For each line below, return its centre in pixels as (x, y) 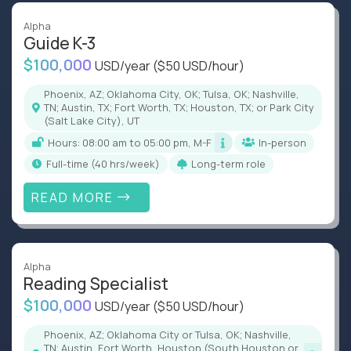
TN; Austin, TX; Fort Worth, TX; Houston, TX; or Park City (179, 108)
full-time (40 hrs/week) (106, 164)
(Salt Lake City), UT (92, 121)
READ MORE (74, 197)
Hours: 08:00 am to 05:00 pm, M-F (133, 142)
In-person (284, 142)
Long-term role (231, 164)
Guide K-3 (60, 43)
